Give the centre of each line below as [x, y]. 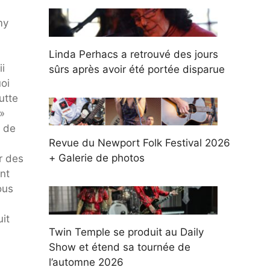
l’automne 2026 [86, 262]
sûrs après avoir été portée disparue [137, 69]
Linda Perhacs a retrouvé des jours [133, 54]
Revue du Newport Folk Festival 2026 [140, 143]
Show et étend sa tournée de [120, 247]
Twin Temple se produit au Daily [126, 232]
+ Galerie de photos [97, 158]
